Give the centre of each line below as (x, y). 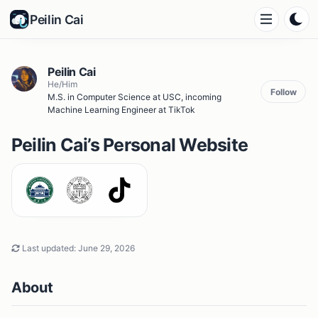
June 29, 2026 (106, 248)
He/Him (62, 84)
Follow (283, 92)
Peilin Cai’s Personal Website (130, 145)
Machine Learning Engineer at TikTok (121, 110)
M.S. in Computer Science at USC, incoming (135, 97)
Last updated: (49, 248)
